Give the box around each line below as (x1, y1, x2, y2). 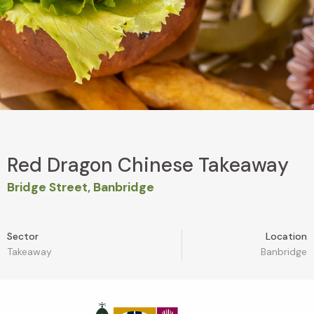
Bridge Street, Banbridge (7, 179, 154, 196)
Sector (7, 230, 39, 243)
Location (265, 230, 307, 243)
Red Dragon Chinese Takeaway (7, 152, 289, 179)
